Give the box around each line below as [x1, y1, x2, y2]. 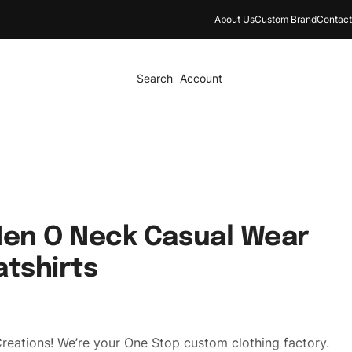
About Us [214, 13, 255, 25]
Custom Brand [255, 13, 317, 25]
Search [137, 71, 174, 85]
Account [180, 71, 223, 85]
